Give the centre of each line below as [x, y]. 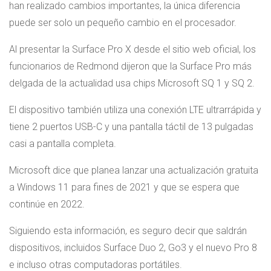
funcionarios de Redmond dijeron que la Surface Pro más [130, 66]
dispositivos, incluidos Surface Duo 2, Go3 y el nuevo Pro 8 [133, 247]
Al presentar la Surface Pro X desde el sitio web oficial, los [132, 49]
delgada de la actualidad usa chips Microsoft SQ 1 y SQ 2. [132, 83]
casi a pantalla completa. [63, 143]
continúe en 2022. [47, 204]
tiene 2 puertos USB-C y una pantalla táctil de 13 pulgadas [131, 126]
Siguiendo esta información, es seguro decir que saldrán [128, 230]
